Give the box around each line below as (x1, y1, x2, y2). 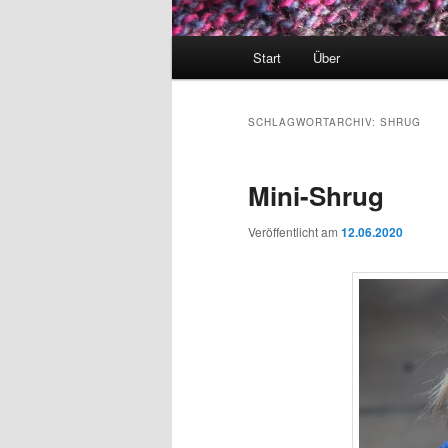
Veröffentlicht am (248, 223, 341, 241)
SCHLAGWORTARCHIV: (248, 115, 380, 130)
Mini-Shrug (248, 177, 384, 215)
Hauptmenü (172, 37, 248, 59)
